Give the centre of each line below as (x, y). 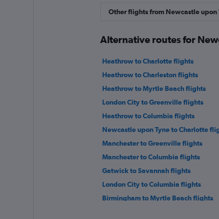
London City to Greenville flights (153, 102)
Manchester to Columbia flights (151, 157)
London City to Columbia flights (151, 184)
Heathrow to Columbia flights (148, 116)
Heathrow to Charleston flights (150, 75)
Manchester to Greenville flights (152, 143)
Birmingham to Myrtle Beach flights (157, 198)
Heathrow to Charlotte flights (148, 61)
